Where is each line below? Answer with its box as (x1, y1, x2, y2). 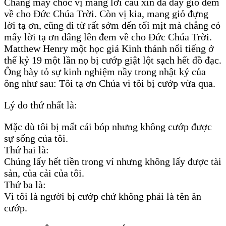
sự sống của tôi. (4, 133, 68, 144)
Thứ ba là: (4, 179, 46, 191)
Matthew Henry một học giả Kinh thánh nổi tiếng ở (4, 43, 214, 54)
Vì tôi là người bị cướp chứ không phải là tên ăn (4, 191, 201, 202)
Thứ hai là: (4, 144, 49, 156)
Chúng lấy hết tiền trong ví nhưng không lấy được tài (4, 156, 221, 167)
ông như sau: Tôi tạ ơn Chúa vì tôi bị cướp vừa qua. (4, 78, 215, 89)
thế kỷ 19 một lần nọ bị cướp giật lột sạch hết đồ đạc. (4, 54, 221, 66)
